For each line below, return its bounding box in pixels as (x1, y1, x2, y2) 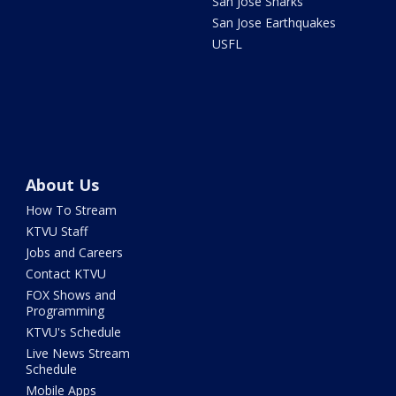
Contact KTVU (26, 265, 107, 283)
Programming (26, 302, 105, 320)
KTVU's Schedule (26, 324, 122, 341)
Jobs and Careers (26, 244, 124, 262)
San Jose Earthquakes (211, 14, 336, 32)
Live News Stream (26, 345, 131, 362)
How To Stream (26, 202, 118, 219)
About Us (26, 174, 100, 196)
